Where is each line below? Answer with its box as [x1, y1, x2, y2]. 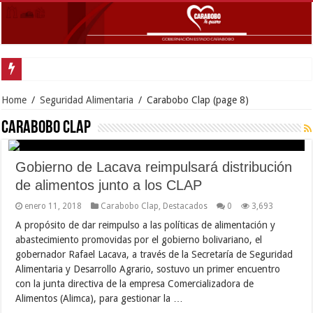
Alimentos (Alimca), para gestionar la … [15, 292, 184, 304]
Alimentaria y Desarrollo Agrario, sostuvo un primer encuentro [15, 263, 281, 275]
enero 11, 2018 [24, 201, 82, 211]
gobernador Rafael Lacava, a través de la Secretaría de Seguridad [15, 248, 293, 260]
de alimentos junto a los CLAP [15, 177, 203, 193]
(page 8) [210, 94, 249, 105]
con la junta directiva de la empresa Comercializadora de [15, 277, 254, 289]
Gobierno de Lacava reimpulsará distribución [15, 159, 293, 175]
